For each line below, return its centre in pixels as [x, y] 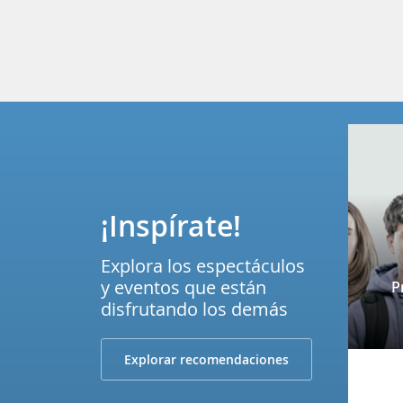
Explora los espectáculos [203, 265]
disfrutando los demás [194, 309]
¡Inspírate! [171, 225]
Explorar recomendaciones [206, 359]
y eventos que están [184, 287]
